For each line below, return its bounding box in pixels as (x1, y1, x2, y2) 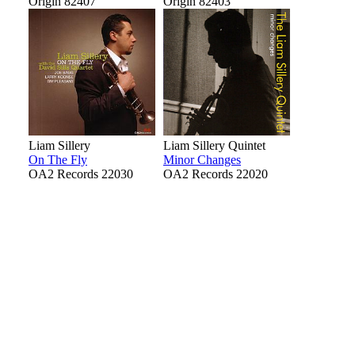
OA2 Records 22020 (163, 167, 268, 181)
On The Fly (29, 153, 87, 167)
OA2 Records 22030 (29, 167, 133, 181)
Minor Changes (163, 153, 241, 167)
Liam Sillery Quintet (163, 139, 265, 153)
